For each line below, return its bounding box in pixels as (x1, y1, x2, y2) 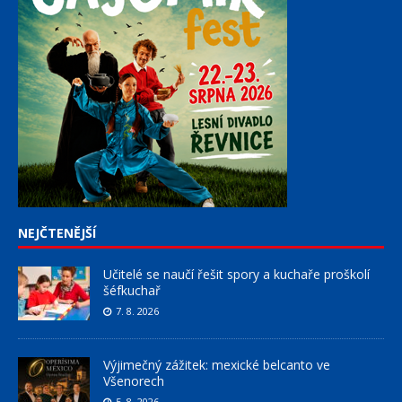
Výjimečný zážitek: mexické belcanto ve (103, 355, 330, 373)
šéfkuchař (103, 281, 161, 299)
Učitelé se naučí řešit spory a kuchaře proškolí (103, 265, 370, 283)
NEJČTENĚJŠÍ (18, 223, 96, 241)
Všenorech (103, 371, 164, 389)
